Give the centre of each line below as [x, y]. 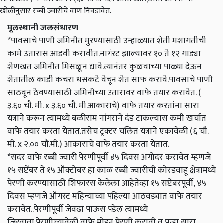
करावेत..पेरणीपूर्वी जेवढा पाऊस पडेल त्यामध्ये [78, 209]
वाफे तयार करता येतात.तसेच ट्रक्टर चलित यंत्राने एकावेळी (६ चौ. [108, 131]
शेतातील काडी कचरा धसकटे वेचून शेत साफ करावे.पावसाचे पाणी [110, 80]
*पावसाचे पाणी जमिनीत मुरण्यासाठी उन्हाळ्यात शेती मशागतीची [107, 41]
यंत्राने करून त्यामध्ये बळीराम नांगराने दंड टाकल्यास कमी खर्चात [107, 118]
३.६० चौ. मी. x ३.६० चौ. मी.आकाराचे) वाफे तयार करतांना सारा [103, 106]
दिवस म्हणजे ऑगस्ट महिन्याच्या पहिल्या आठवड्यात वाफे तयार [105, 196]
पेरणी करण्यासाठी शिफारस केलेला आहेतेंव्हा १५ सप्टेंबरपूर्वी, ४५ [107, 183]
